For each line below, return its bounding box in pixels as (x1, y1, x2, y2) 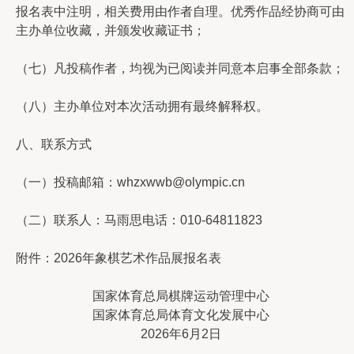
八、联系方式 (16, 137, 92, 151)
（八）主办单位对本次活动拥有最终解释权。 (16, 100, 269, 113)
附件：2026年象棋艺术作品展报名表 (16, 251, 221, 265)
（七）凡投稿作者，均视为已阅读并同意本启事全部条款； (16, 62, 345, 75)
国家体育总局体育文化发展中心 (92, 308, 269, 322)
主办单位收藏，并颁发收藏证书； (16, 24, 205, 37)
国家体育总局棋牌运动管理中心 (92, 289, 269, 303)
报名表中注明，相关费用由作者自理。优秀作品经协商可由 (16, 5, 345, 18)
